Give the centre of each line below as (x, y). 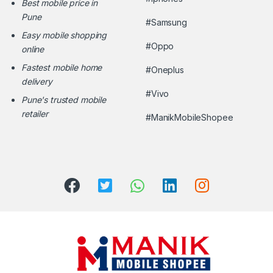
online (33, 49)
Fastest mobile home (62, 68)
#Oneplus (165, 70)
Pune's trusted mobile (64, 100)
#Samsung (166, 23)
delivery (37, 82)
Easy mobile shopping (64, 35)
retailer (35, 114)
